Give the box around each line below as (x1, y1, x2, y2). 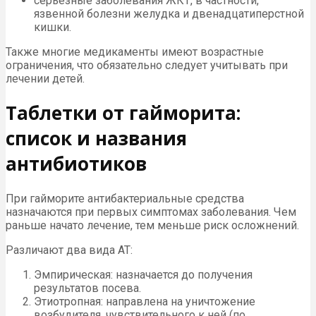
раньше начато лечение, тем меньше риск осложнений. (6, 218, 299, 232)
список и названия (6, 126, 187, 152)
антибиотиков (6, 151, 147, 177)
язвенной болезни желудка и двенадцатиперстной (34, 6, 304, 20)
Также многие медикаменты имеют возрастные (6, 44, 264, 59)
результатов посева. (34, 281, 141, 295)
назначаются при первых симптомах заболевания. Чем (6, 205, 296, 219)
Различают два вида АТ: (6, 243, 133, 257)
